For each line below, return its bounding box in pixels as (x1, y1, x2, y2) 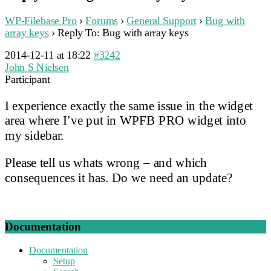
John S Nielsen (5, 61, 69, 73)
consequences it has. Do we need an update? (5, 170, 232, 184)
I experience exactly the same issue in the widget (5, 98, 253, 113)
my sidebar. (5, 128, 64, 142)
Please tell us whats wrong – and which (5, 155, 207, 170)
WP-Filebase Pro (5, 14, 77, 26)
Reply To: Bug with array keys (57, 26, 189, 38)
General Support (126, 14, 197, 26)
